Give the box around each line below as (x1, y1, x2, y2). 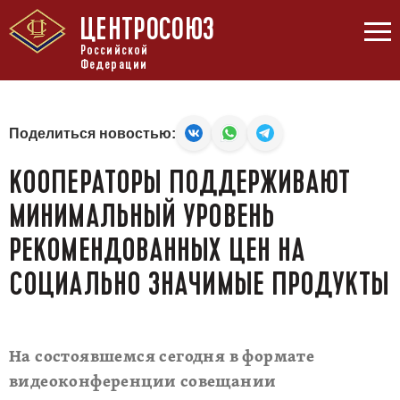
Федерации (79, 55, 148, 73)
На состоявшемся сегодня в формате (9, 347, 315, 368)
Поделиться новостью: (9, 125, 176, 141)
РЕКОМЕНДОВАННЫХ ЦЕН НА (9, 229, 306, 271)
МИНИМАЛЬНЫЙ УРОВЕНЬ (9, 196, 275, 237)
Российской (79, 41, 149, 59)
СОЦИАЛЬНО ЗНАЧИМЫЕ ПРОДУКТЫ (9, 263, 389, 304)
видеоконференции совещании (9, 372, 277, 393)
